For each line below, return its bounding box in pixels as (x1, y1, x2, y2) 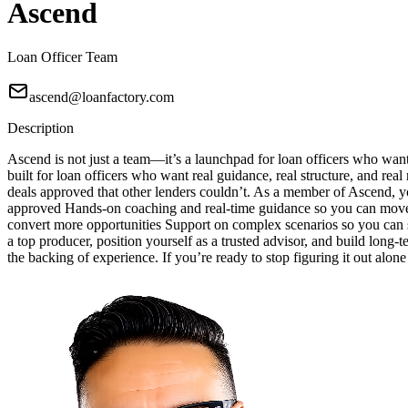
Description (7, 120, 74, 137)
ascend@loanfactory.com (29, 89, 174, 106)
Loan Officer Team (7, 49, 117, 66)
